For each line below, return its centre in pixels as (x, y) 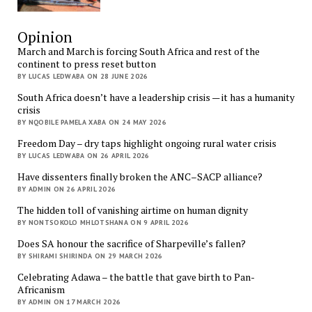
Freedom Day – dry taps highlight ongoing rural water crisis (147, 143)
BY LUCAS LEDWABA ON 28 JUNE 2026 (83, 77)
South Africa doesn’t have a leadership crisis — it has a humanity (156, 97)
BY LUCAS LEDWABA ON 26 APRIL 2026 (83, 156)
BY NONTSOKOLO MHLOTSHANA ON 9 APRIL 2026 (103, 223)
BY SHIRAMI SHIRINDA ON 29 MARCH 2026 (90, 256)
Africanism (41, 290)
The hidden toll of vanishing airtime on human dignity (132, 210)
